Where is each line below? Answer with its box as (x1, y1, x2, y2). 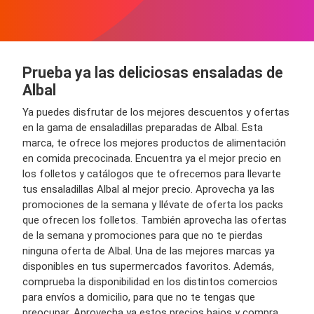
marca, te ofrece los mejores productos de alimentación (22, 137, 286, 150)
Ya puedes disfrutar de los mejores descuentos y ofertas (22, 106, 289, 119)
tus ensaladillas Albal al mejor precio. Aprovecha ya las (22, 183, 275, 196)
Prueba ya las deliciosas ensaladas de (22, 64, 283, 82)
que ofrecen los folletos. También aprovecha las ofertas (22, 214, 287, 227)
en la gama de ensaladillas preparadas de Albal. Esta (22, 121, 263, 135)
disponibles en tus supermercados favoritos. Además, (22, 260, 274, 273)
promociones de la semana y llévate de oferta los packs (22, 198, 283, 212)
